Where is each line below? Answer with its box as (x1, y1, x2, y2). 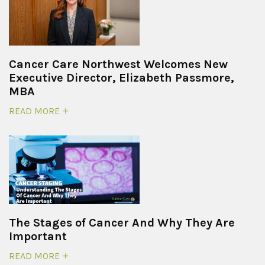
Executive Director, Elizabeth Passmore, (9, 70, 234, 85)
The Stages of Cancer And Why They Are (9, 215, 235, 230)
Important (9, 229, 67, 243)
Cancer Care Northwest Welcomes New (9, 57, 228, 71)
